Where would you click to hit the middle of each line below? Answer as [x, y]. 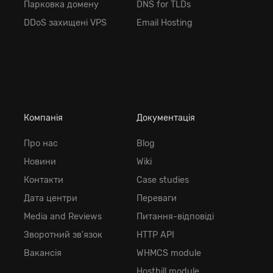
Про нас [41, 143]
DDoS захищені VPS [65, 23]
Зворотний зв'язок [63, 235]
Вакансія [43, 253]
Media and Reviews [63, 216]
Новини [40, 161]
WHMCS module [169, 253]
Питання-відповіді [175, 216]
